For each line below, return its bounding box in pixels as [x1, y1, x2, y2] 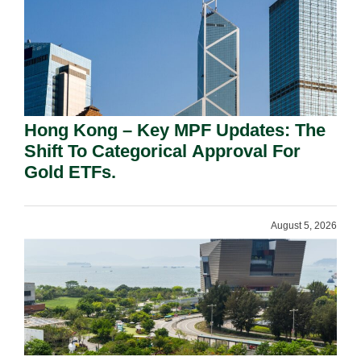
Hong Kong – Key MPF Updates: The [24, 120, 326, 140]
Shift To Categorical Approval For [24, 141, 301, 161]
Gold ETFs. [24, 162, 116, 182]
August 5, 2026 [271, 220, 337, 231]
